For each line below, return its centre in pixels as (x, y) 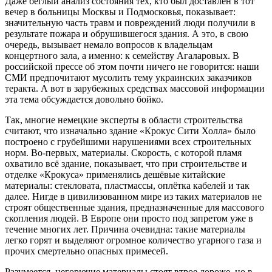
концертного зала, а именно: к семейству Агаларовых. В (122, 55)
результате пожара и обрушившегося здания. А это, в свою (127, 33)
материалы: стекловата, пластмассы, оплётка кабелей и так (127, 185)
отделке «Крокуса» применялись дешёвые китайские (115, 174)
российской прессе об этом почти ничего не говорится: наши (132, 66)
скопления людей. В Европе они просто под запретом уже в (129, 218)
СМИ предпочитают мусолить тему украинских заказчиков (128, 77)
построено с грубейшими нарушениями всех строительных (128, 141)
